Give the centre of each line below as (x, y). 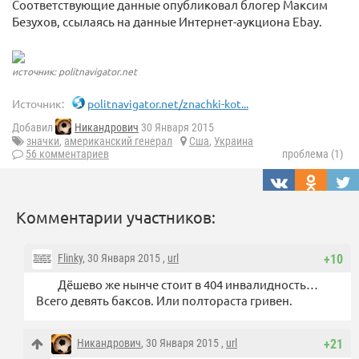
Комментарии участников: (116, 217)
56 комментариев (67, 154)
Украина (234, 141)
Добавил (34, 128)
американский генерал (118, 141)
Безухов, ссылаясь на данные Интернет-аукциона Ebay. (167, 21)
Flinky (70, 258)
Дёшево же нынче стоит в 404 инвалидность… (188, 284)
